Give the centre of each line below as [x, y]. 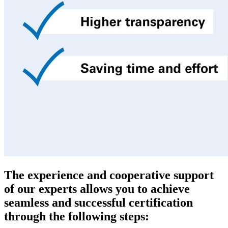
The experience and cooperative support [109, 175]
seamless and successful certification [98, 202]
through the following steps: [77, 216]
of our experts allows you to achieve [97, 189]
